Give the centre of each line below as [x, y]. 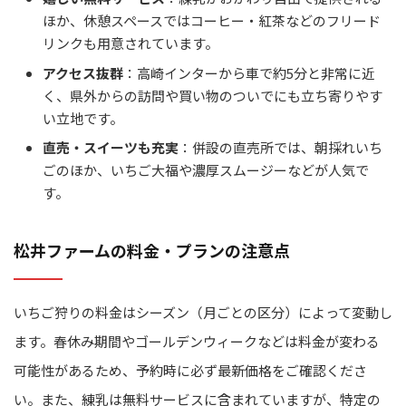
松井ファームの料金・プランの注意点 [152, 250]
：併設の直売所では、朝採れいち [280, 148]
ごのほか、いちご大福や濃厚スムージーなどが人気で [206, 170]
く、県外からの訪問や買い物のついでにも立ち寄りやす [213, 95]
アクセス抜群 [83, 72]
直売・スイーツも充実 [111, 148]
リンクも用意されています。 [130, 43]
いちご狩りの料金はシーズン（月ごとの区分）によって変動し [203, 312]
